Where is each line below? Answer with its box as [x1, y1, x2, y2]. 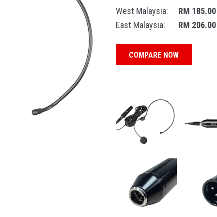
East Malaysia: [116, 20, 165, 30]
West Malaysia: [116, 6, 168, 16]
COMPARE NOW [129, 50, 179, 60]
